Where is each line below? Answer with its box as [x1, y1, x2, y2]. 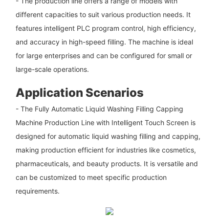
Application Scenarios [15, 85, 144, 100]
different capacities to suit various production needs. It [15, 10, 191, 19]
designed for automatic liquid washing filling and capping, [15, 132, 200, 141]
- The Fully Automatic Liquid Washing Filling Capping [15, 105, 183, 113]
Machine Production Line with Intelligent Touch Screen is [15, 118, 196, 127]
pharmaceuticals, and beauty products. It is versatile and [15, 159, 198, 168]
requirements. [15, 187, 60, 196]
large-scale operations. [15, 65, 89, 73]
